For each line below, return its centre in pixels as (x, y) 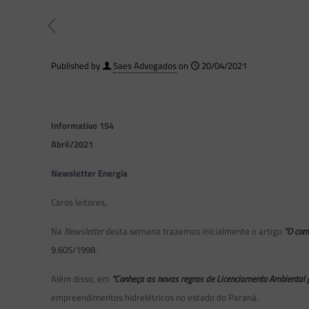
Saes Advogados (145, 66)
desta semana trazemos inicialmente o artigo (195, 231)
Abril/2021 (72, 144)
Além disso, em (82, 279)
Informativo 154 (83, 126)
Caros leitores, (79, 202)
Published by (76, 66)
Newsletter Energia (90, 173)
